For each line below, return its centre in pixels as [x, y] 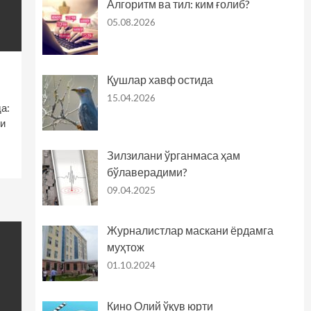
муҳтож [125, 247]
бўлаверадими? [147, 171]
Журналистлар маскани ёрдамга [190, 230]
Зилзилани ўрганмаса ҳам [173, 155]
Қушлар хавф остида [160, 79]
